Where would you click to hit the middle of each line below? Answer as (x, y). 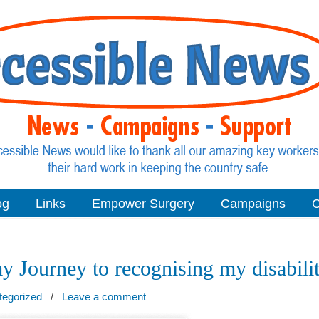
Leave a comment (104, 297)
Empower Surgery (143, 204)
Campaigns (253, 204)
